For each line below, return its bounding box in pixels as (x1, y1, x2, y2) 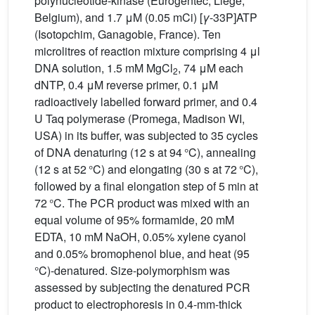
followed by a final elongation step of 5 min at (34, 177, 258, 194)
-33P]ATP (210, 8, 257, 25)
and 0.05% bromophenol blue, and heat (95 (34, 245, 252, 262)
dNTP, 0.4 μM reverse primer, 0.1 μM (34, 76, 218, 93)
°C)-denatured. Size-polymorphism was (34, 262, 230, 278)
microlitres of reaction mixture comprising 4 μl (34, 42, 260, 59)
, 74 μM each (178, 59, 243, 76)
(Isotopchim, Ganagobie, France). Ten (34, 25, 221, 42)
